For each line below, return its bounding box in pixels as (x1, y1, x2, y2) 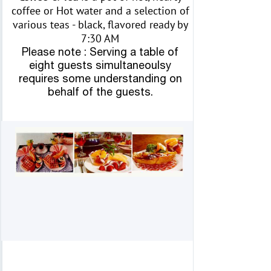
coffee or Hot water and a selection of (11, 4, 189, 18)
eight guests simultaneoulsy (29, 59, 171, 72)
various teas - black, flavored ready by (12, 18, 188, 32)
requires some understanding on (18, 72, 182, 85)
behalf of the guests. (47, 85, 153, 99)
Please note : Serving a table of (22, 45, 178, 59)
